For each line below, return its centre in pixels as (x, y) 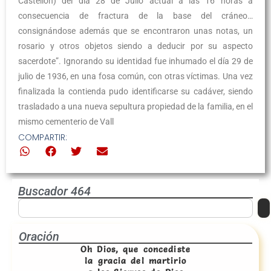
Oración (39, 237)
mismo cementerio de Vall (66, 122)
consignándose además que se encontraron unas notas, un (135, 31)
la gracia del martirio (135, 261)
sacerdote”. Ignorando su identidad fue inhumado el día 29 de (135, 61)
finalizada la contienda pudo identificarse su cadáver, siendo (135, 91)
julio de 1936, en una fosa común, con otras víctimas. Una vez (135, 76)
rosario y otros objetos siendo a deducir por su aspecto (135, 46)
